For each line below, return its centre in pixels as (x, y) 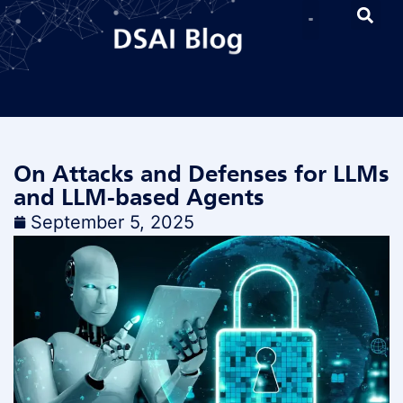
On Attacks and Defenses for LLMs (201, 174)
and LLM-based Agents (139, 197)
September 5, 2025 (112, 222)
